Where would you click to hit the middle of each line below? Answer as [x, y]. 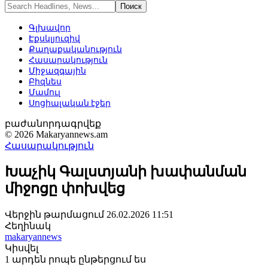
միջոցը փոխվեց [65, 188]
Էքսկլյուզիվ [54, 38]
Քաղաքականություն [75, 49]
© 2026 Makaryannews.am [56, 134]
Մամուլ [45, 92]
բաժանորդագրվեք [53, 124]
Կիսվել [22, 248]
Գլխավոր [50, 27]
